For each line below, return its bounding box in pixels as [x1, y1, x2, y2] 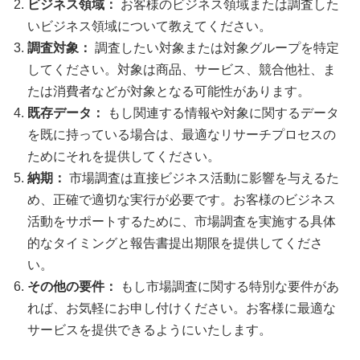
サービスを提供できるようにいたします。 [27, 323, 272, 337]
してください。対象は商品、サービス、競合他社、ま [27, 63, 337, 77]
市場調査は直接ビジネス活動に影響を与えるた [69, 171, 340, 186]
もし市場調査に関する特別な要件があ [121, 280, 340, 294]
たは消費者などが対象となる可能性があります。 [27, 84, 311, 99]
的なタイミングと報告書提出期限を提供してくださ [27, 236, 324, 251]
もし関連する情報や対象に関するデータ [108, 106, 340, 121]
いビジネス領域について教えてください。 [27, 19, 272, 34]
